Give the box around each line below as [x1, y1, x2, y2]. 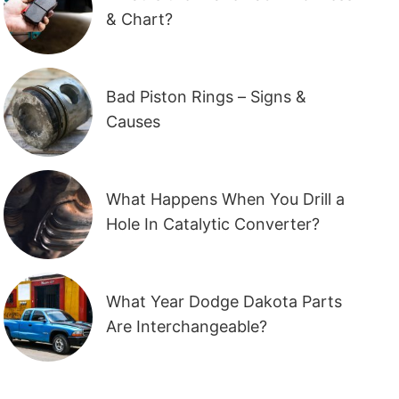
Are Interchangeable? [106, 316, 268, 336]
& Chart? [106, 9, 174, 28]
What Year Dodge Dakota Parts [106, 291, 343, 311]
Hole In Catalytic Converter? [106, 214, 321, 233]
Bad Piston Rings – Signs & [106, 86, 307, 106]
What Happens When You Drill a [106, 189, 346, 208]
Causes [106, 111, 161, 131]
